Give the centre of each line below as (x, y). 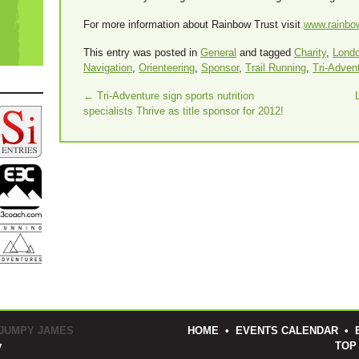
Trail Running (276, 67)
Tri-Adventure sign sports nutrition (174, 95)
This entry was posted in (142, 52)
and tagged (265, 52)
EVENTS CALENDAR (287, 331)
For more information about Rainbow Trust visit (194, 24)
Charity (310, 52)
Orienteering (167, 67)
